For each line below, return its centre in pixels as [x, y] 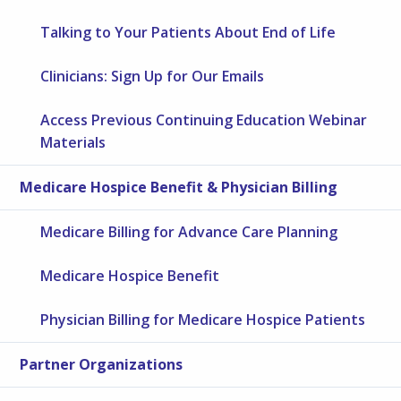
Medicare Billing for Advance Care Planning [189, 231]
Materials [73, 142]
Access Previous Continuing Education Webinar [204, 119]
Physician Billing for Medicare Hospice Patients [203, 319]
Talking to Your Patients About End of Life [188, 32]
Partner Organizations [102, 364]
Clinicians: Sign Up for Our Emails [153, 76]
